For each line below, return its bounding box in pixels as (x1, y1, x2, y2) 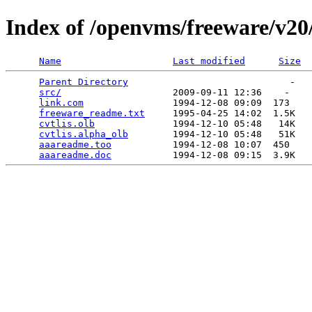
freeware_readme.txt (39, 107, 145, 118)
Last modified (173, 55, 245, 66)
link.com (39, 97, 84, 108)
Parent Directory (39, 76, 128, 87)
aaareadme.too (39, 139, 111, 150)
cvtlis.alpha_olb (39, 128, 128, 139)
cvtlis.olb (39, 118, 95, 129)
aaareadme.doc (39, 149, 111, 160)
